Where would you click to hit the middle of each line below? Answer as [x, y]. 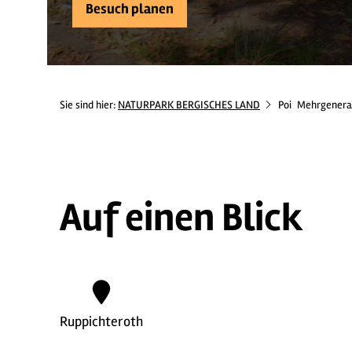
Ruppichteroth [101, 321]
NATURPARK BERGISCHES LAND [189, 105]
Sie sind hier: [89, 105]
